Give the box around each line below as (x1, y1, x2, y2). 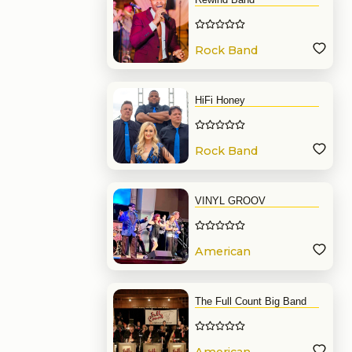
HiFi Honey (195, 94, 245, 106)
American (195, 244, 251, 259)
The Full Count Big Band (195, 295, 306, 307)
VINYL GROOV (195, 195, 266, 207)
